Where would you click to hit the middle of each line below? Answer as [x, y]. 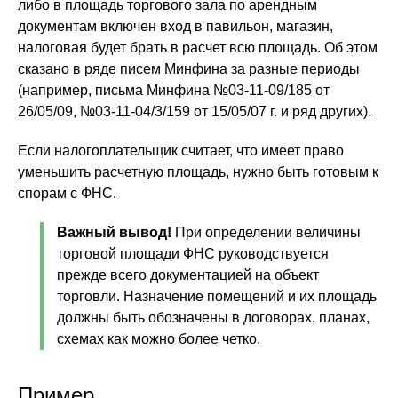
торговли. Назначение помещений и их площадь [217, 296]
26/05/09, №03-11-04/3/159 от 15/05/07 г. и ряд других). [195, 111]
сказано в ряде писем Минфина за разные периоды [189, 69]
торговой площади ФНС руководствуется [193, 254]
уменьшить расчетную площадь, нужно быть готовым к [198, 172]
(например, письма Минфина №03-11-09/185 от [174, 90]
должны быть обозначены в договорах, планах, [213, 318]
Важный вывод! [114, 232]
